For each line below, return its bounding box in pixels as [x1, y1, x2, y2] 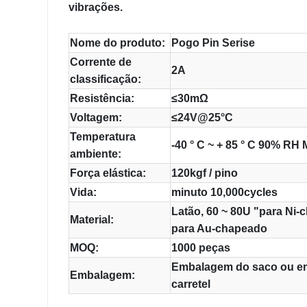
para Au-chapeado [171, 223, 267, 234]
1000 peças [171, 242, 230, 254]
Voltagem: [70, 112, 122, 123]
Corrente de [70, 56, 132, 68]
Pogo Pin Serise [171, 37, 255, 49]
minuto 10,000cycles [171, 186, 278, 198]
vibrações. [69, 1, 123, 13]
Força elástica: [70, 167, 146, 179]
